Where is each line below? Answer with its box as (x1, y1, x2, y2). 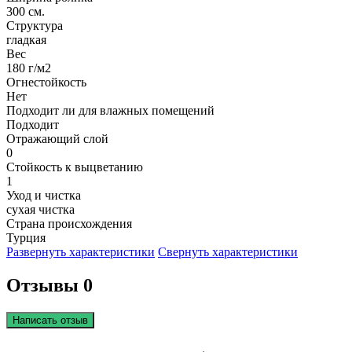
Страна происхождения (6, 217, 132, 231)
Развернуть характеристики (6, 245, 155, 259)
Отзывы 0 (6, 275, 93, 296)
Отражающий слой (6, 132, 108, 146)
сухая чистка (6, 203, 75, 217)
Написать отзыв (13, 314, 88, 327)
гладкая (6, 33, 46, 47)
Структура (6, 19, 63, 33)
